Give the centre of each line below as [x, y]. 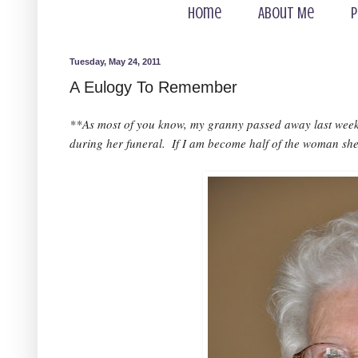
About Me [286, 13]
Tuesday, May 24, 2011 [115, 62]
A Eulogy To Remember [153, 87]
